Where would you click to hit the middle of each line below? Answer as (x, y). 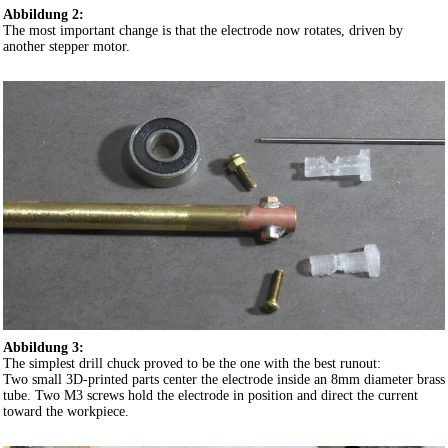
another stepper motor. (66, 47)
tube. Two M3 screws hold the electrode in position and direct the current (210, 395)
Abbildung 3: (43, 347)
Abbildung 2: (43, 15)
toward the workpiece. (66, 411)
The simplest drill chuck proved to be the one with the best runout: (192, 363)
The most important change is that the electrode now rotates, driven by (203, 31)
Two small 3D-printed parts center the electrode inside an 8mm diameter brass (224, 379)
